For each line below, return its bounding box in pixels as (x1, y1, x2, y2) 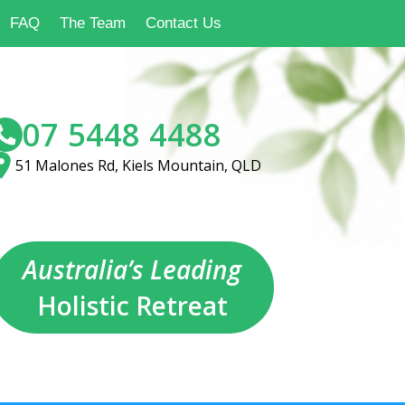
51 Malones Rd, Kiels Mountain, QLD (14, 155, 261, 175)
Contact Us (146, 14, 222, 32)
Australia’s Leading (23, 252, 242, 287)
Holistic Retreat (36, 288, 228, 323)
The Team (60, 14, 127, 32)
